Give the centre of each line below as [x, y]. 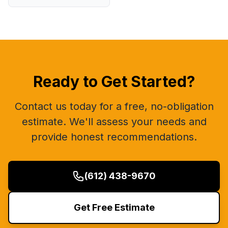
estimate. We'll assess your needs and [114, 122]
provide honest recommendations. [114, 137]
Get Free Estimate [114, 207]
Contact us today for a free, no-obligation [114, 106]
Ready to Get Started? [114, 81]
